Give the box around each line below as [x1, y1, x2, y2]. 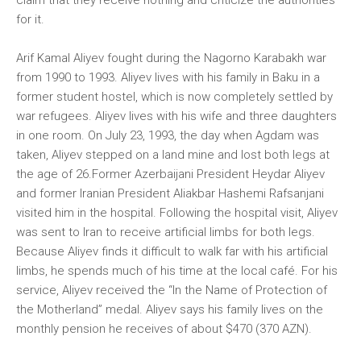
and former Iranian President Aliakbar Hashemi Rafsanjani [16, 186, 324, 201]
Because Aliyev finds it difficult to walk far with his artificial [16, 244, 328, 259]
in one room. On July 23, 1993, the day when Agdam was [16, 128, 319, 143]
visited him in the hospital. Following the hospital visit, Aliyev [16, 205, 338, 220]
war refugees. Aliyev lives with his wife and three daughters [16, 109, 337, 123]
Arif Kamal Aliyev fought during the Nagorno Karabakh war [16, 51, 326, 65]
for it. [16, 12, 44, 27]
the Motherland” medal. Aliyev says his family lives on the [16, 302, 323, 317]
